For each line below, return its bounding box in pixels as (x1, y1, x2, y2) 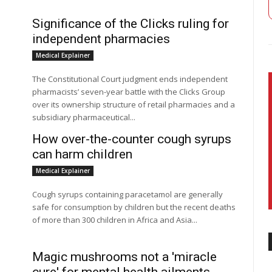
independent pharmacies (32, 32, 171, 46)
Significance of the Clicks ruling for (32, 16, 229, 31)
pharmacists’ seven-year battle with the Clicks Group (32, 86, 226, 97)
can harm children (32, 147, 133, 161)
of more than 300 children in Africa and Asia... (32, 214, 198, 225)
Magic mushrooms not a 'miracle (32, 250, 217, 264)
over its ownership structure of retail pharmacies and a (32, 99, 236, 110)
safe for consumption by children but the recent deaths (32, 202, 236, 212)
